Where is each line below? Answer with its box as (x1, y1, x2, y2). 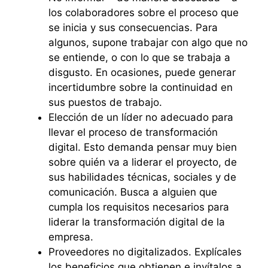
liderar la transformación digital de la (48, 216, 225, 229)
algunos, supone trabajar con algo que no (48, 36, 248, 49)
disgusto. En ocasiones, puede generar (48, 66, 236, 79)
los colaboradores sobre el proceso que (48, 7, 239, 19)
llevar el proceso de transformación (48, 126, 218, 139)
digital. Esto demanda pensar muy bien (48, 141, 237, 154)
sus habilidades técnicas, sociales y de (48, 171, 236, 184)
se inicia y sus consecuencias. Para (48, 22, 218, 34)
